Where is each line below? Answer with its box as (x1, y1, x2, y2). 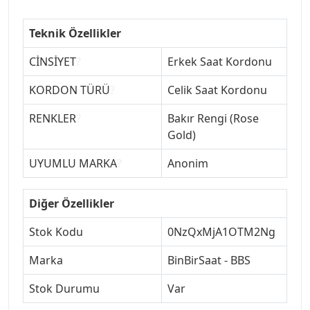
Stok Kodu (29, 224, 83, 239)
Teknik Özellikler (29, 25, 121, 41)
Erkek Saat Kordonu (167, 53, 272, 69)
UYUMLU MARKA (29, 155, 117, 171)
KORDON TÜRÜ (29, 82, 110, 98)
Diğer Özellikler (29, 195, 114, 211)
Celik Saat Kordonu (167, 82, 267, 98)
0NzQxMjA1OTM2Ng (167, 224, 275, 239)
